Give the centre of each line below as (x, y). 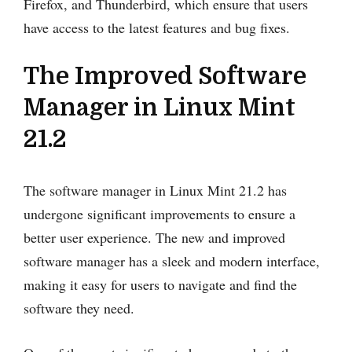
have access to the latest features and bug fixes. (157, 27)
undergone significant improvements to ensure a (159, 213)
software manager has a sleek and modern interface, (172, 260)
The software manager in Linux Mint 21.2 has (155, 190)
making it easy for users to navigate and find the (160, 284)
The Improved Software (165, 76)
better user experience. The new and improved (154, 237)
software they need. (79, 308)
